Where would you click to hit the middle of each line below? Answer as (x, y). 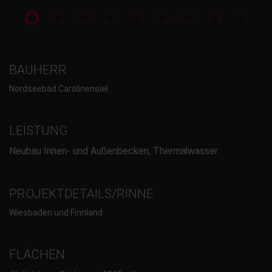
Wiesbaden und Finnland (56, 213)
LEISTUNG (39, 131)
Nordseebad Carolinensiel (59, 89)
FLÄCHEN (37, 255)
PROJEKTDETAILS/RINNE (81, 193)
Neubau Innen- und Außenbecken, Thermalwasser (114, 151)
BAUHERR (38, 70)
